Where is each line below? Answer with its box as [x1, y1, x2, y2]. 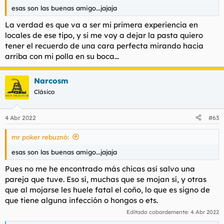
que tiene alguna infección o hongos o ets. [5, 195, 158, 205]
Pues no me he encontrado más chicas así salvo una [5, 164, 195, 173]
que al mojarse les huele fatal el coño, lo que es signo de [5, 185, 210, 194]
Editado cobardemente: [126, 208, 190, 215]
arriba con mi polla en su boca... [5, 51, 119, 61]
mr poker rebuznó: [11, 132, 69, 141]
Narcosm [34, 76, 68, 85]
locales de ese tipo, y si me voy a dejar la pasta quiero [5, 30, 203, 40]
